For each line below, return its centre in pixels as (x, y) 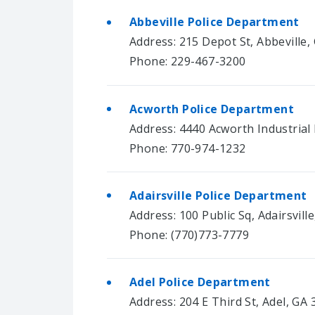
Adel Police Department (200, 282)
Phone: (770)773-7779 (189, 235)
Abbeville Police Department (214, 22)
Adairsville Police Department (218, 196)
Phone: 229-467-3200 (188, 62)
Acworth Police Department (212, 109)
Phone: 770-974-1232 (188, 148)
